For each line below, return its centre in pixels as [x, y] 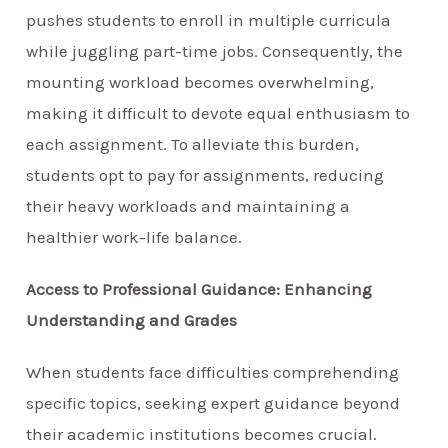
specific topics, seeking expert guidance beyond [213, 402]
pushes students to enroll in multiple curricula [209, 19]
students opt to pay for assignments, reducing [205, 174]
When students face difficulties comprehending [213, 371]
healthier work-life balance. [134, 236]
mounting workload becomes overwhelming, [200, 81]
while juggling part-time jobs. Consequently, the [215, 50]
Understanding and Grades [132, 319]
